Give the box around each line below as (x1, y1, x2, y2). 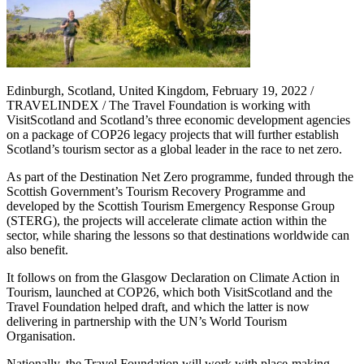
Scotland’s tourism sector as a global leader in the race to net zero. (6, 141, 342, 156)
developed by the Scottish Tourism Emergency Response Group (6, 198, 335, 213)
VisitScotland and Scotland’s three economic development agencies (6, 112, 350, 127)
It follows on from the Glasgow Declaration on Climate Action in (6, 270, 340, 284)
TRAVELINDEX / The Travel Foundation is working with (6, 97, 310, 112)
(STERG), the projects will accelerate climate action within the (6, 213, 327, 227)
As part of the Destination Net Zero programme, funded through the (6, 169, 353, 184)
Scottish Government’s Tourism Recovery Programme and (6, 184, 305, 198)
